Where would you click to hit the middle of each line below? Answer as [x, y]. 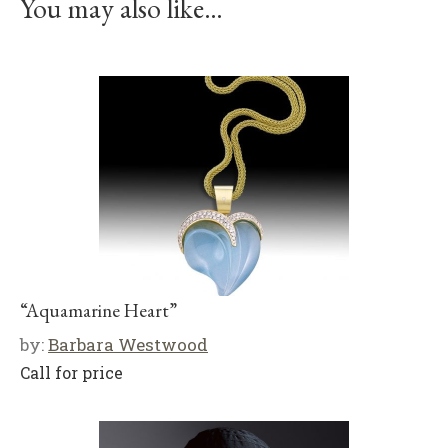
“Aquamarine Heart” [98, 310]
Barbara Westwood [128, 344]
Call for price [71, 372]
